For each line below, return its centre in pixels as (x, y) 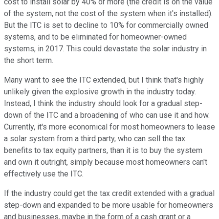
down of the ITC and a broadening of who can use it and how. (107, 115)
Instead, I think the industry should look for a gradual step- (103, 103)
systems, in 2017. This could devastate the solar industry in (105, 48)
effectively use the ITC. (44, 174)
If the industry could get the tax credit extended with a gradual (109, 193)
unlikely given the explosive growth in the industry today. (100, 91)
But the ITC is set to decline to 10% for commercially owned (106, 25)
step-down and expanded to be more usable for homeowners (109, 205)
